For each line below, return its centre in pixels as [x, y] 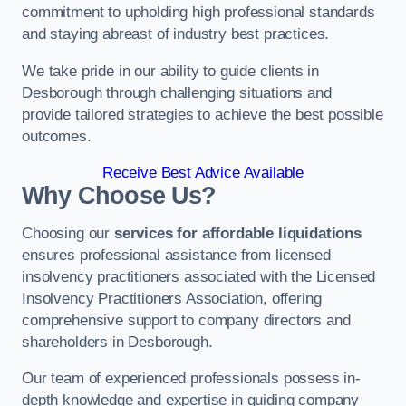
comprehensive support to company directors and [186, 320]
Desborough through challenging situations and [177, 92]
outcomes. [57, 136]
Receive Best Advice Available [203, 173]
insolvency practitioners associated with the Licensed [199, 276]
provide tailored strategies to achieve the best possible [203, 114]
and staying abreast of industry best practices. [176, 34]
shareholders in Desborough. [117, 342]
